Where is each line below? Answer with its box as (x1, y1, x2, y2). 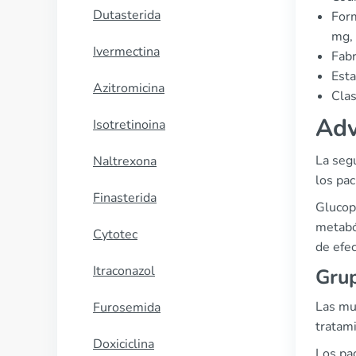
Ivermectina (93, 43, 160, 60)
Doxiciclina (93, 335, 154, 353)
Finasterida (93, 189, 157, 207)
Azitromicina (93, 79, 164, 97)
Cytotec (93, 226, 137, 243)
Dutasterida (93, 6, 161, 24)
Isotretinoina (93, 116, 165, 133)
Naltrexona (93, 153, 157, 170)
